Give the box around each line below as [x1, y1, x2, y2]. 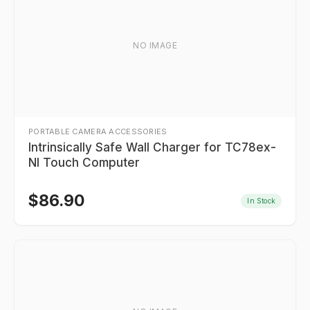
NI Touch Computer [28, 156, 140, 170]
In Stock [247, 196, 275, 205]
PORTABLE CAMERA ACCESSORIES [28, 127, 167, 136]
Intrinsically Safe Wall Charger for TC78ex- [28, 140, 276, 154]
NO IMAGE [133, 39, 177, 51]
